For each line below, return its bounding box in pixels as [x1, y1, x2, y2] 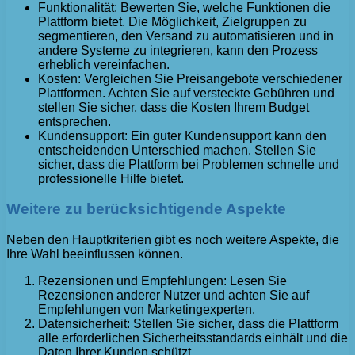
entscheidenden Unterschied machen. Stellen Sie [38, 143, 316, 157]
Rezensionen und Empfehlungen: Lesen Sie [38, 274, 287, 288]
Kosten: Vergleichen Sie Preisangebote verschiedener [38, 71, 342, 86]
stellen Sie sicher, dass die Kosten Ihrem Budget [38, 100, 309, 114]
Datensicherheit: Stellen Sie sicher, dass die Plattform [38, 317, 338, 331]
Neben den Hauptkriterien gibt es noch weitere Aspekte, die [6, 233, 339, 247]
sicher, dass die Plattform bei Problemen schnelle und [38, 157, 339, 171]
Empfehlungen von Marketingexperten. [38, 303, 255, 317]
